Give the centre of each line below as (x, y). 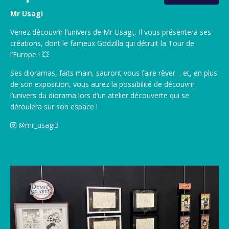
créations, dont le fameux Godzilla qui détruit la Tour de (102, 43)
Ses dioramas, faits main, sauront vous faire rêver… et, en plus (114, 73)
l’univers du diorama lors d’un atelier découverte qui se (100, 96)
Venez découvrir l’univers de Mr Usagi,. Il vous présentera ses (111, 32)
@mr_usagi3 (39, 125)
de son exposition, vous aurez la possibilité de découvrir (102, 84)
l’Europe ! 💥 (30, 55)
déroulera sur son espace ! (54, 107)
